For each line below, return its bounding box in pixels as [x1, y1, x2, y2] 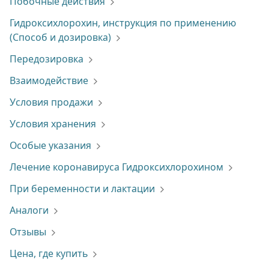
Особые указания [10, 139, 91, 152]
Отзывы [10, 225, 46, 238]
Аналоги [10, 204, 49, 217]
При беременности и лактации [10, 182, 155, 195]
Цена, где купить [10, 247, 88, 260]
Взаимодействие [10, 74, 88, 87]
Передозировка [10, 52, 83, 65]
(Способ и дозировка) [10, 31, 111, 44]
